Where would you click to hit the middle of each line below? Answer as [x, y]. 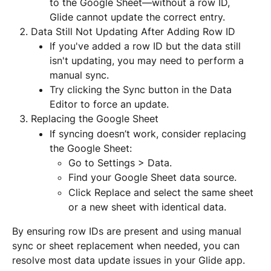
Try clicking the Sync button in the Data [142, 90]
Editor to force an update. [109, 104]
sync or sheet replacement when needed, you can [127, 245]
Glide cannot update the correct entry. [137, 17]
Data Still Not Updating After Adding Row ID [133, 31]
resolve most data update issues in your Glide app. [129, 260]
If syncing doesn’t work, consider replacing [149, 133]
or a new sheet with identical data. [147, 207]
